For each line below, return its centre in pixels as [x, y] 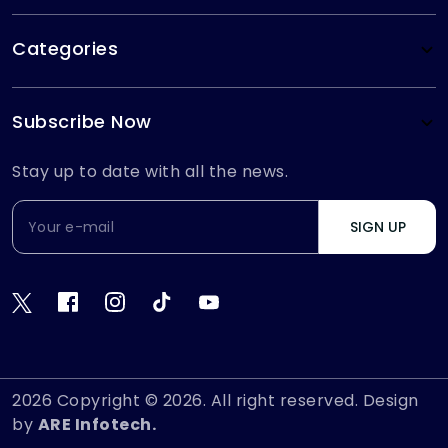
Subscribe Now [82, 121]
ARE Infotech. [96, 425]
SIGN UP [396, 227]
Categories [65, 48]
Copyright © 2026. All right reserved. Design [235, 401]
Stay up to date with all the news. [150, 171]
